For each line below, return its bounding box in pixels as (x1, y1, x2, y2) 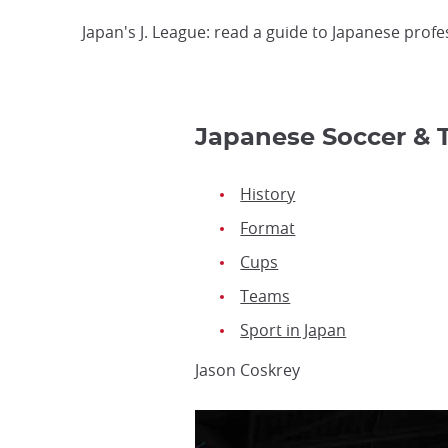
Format (240, 217, 296, 239)
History (240, 183, 296, 205)
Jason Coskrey (195, 359, 301, 381)
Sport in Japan (240, 319, 347, 341)
